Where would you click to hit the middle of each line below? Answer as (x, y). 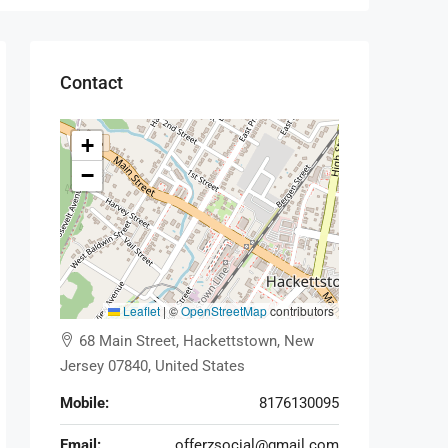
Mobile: (84, 402)
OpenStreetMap (224, 310)
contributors (300, 310)
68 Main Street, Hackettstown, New (196, 340)
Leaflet (140, 310)
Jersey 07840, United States (152, 365)
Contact (91, 82)
